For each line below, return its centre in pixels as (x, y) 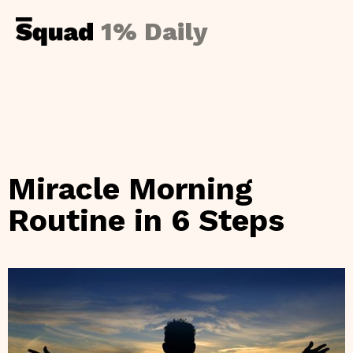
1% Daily (154, 32)
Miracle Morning (130, 189)
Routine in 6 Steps (146, 220)
